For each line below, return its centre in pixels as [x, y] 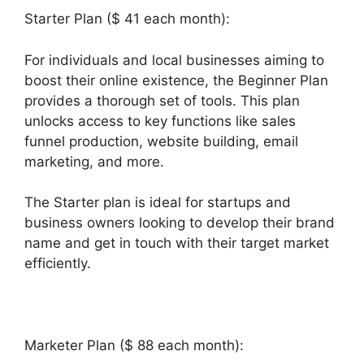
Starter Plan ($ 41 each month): [127, 19]
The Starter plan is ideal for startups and [158, 203]
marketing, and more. [94, 161]
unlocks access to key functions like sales [160, 121]
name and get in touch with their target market [177, 243]
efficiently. [58, 264]
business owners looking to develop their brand [180, 223]
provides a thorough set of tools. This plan [162, 100]
